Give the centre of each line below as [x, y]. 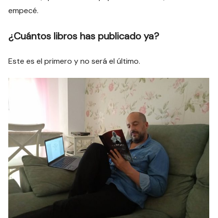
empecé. [24, 11]
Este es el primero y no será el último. [74, 61]
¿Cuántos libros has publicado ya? [84, 36]
